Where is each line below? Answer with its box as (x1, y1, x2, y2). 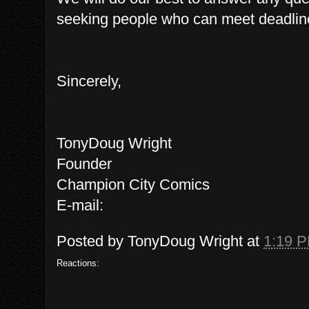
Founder (57, 155, 112, 173)
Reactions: (57, 257, 99, 268)
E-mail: (57, 197, 108, 215)
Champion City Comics (57, 176, 214, 194)
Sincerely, (57, 72, 121, 90)
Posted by (57, 232, 128, 250)
